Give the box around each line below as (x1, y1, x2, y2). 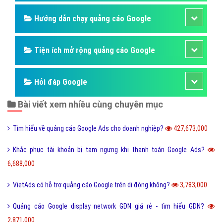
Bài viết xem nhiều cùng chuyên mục (16, 99, 163, 110)
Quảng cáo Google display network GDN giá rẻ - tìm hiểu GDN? (13, 202, 208, 211)
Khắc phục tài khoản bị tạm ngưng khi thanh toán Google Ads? (13, 146, 208, 154)
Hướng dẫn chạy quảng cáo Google (32, 14, 151, 24)
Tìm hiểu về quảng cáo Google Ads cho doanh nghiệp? (13, 124, 165, 133)
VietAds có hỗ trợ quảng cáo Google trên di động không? (13, 181, 171, 189)
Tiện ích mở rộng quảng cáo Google (32, 46, 155, 55)
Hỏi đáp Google (32, 77, 87, 87)
